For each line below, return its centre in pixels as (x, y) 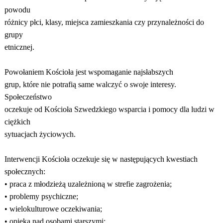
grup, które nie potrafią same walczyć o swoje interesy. (90, 84)
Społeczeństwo (28, 97)
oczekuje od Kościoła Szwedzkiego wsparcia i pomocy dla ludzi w (109, 109)
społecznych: (25, 171)
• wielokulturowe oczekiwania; (53, 209)
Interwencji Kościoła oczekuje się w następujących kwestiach (101, 159)
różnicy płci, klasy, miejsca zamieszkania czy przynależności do (104, 22)
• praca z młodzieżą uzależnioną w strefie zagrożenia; (88, 184)
